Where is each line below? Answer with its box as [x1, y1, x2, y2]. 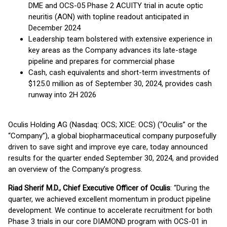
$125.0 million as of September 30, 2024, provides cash [28, 79, 212, 88]
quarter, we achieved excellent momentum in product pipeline [8, 195, 211, 204]
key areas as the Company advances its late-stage [28, 46, 197, 55]
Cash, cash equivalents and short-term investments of [28, 68, 210, 77]
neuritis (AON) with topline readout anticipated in [28, 12, 189, 21]
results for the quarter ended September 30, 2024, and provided [8, 154, 218, 163]
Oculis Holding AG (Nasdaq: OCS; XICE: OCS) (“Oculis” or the [8, 120, 207, 129]
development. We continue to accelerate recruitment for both [8, 206, 212, 215]
